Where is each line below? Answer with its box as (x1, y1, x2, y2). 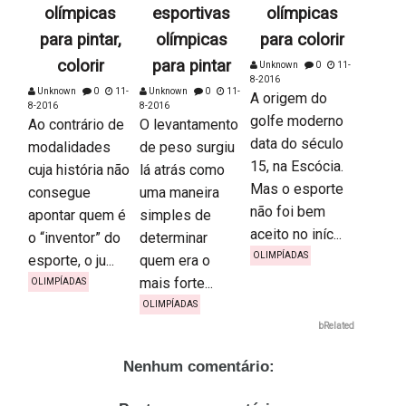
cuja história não (28, 161, 130, 179)
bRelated (317, 321, 354, 332)
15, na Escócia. (249, 158, 343, 176)
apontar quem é (28, 207, 127, 225)
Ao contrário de (28, 116, 125, 134)
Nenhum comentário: (122, 358, 275, 376)
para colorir (259, 30, 344, 51)
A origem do (249, 90, 327, 108)
